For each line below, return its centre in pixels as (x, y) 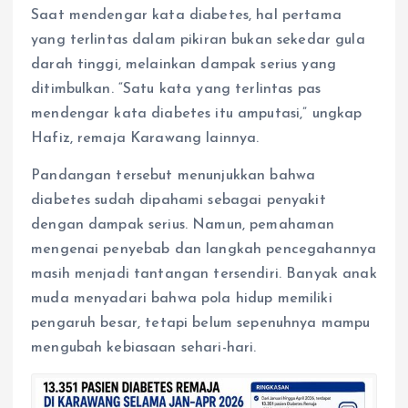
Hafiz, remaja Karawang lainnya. (145, 138)
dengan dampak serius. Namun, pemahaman (183, 224)
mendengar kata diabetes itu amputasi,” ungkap (197, 113)
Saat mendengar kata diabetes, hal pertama (186, 15)
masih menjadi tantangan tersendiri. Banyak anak (204, 274)
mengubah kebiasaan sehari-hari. (144, 347)
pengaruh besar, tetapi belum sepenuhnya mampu (201, 323)
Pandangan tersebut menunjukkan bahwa (173, 175)
